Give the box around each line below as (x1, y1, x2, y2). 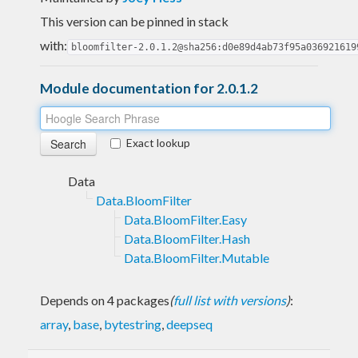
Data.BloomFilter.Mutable (124, 249, 269, 265)
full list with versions (173, 292, 286, 308)
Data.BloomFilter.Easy (124, 211, 247, 227)
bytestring (104, 316, 161, 332)
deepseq (166, 316, 213, 332)
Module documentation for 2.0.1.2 (40, 79, 258, 97)
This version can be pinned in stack (40, 13, 229, 29)
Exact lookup (126, 135, 190, 149)
